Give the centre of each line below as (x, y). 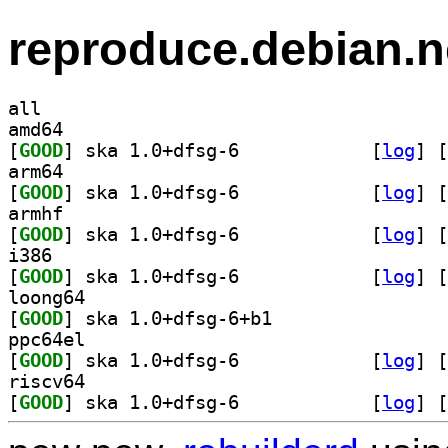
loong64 (46, 297)
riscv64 (46, 381)
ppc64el (46, 339)
